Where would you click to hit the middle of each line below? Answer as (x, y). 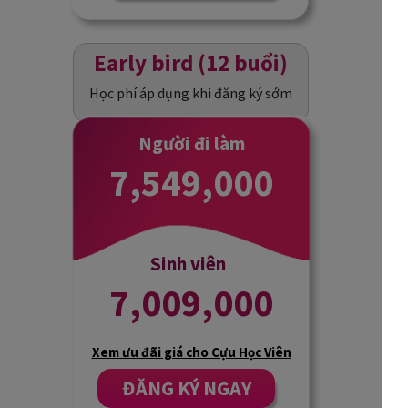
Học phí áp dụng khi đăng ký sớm (191, 93)
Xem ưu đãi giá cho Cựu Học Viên (191, 352)
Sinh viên (188, 263)
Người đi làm (191, 144)
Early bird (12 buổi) (191, 63)
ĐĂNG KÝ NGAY (186, 388)
